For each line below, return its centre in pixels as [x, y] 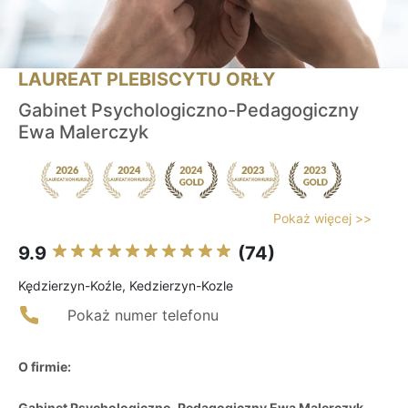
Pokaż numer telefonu [143, 316]
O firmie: [45, 367]
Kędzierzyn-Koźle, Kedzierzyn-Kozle [126, 286]
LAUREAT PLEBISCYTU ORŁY [147, 80]
